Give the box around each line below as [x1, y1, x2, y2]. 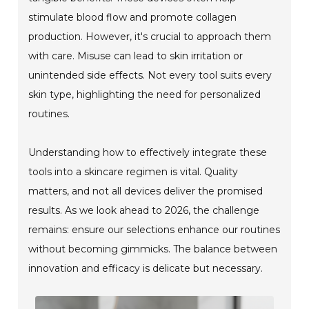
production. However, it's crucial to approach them [28, 30, 272, 43]
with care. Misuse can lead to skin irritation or [28, 49, 243, 62]
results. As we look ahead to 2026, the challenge [28, 203, 260, 217]
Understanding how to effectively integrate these [28, 146, 268, 159]
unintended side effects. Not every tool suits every [28, 68, 272, 81]
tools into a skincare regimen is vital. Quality [28, 165, 239, 178]
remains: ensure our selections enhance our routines [28, 223, 281, 236]
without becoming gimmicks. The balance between [28, 242, 278, 255]
